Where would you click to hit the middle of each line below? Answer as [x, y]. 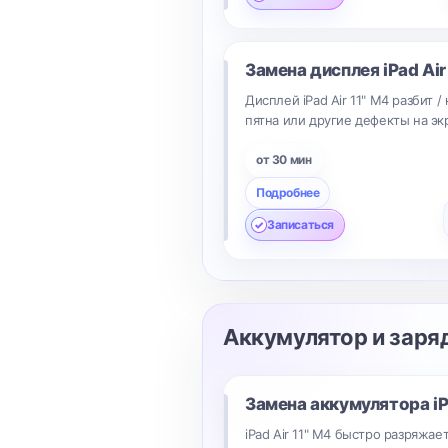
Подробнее [288, 192]
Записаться [300, 224]
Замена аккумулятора [339, 404]
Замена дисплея [314, 70]
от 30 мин [284, 159]
